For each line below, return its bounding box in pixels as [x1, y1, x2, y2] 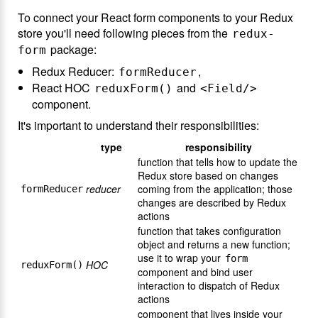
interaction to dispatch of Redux [138, 278, 280, 292]
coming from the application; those [138, 182, 292, 196]
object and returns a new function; [138, 237, 290, 251]
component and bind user [138, 265, 253, 279]
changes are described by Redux [138, 195, 286, 209]
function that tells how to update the [138, 155, 297, 169]
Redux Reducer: [32, 63, 117, 79]
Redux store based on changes [138, 168, 278, 182]
